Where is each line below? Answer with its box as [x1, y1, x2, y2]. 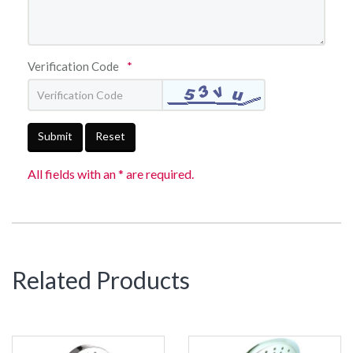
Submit [38, 129, 72, 143]
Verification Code [28, 59, 119, 73]
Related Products [12, 266, 190, 294]
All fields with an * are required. [28, 166, 194, 181]
